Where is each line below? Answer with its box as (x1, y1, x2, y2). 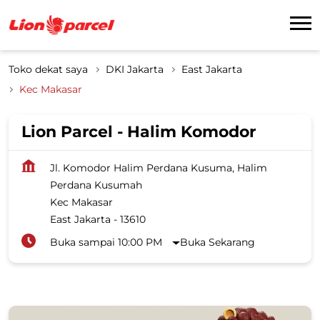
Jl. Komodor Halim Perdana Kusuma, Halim (50, 161, 267, 174)
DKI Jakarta (106, 62, 164, 76)
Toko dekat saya (9, 62, 88, 76)
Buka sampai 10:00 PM (50, 235, 162, 249)
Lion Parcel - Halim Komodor (21, 121, 256, 141)
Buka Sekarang (180, 235, 256, 249)
